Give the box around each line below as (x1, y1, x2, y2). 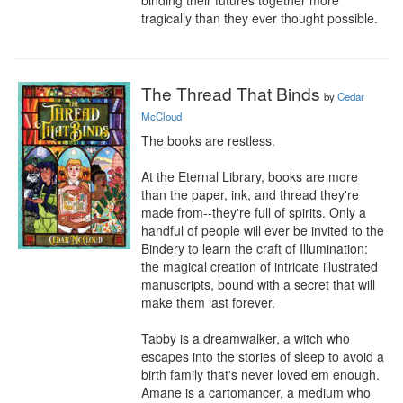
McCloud (141, 109, 182, 123)
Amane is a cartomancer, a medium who (141, 383, 371, 401)
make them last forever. (141, 293, 279, 311)
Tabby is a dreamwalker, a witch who (141, 329, 350, 347)
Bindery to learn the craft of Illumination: (141, 239, 368, 257)
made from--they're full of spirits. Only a (141, 203, 366, 221)
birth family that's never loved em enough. (141, 365, 380, 383)
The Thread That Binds (141, 81, 320, 105)
